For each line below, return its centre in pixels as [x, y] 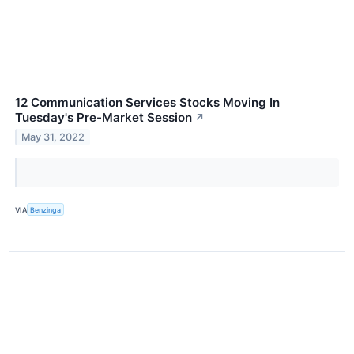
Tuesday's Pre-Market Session [104, 118]
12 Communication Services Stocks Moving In [147, 103]
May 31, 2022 [53, 137]
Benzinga [46, 209]
